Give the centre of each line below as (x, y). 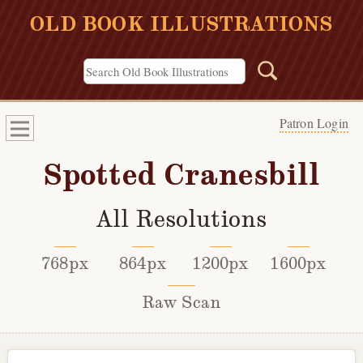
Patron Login (314, 123)
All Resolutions (181, 220)
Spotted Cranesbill (181, 175)
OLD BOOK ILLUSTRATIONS (181, 24)
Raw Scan (181, 303)
